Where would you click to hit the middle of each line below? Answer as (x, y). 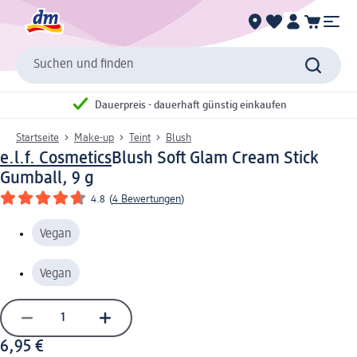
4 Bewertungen (147, 199)
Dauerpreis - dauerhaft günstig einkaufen (191, 106)
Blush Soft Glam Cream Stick (215, 158)
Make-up (94, 137)
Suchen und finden (84, 65)
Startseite (37, 137)
